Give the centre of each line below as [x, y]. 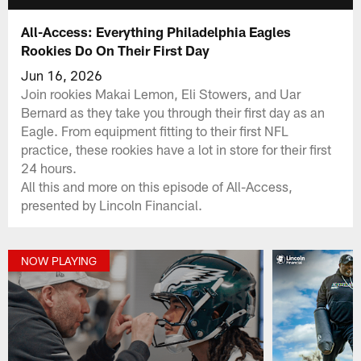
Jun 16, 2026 [62, 75]
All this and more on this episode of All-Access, [157, 186]
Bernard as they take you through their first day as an [173, 112]
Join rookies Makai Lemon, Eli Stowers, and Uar [161, 93]
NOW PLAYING [59, 261]
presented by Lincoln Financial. [112, 204]
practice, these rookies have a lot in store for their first [176, 149]
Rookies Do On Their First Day [116, 50]
